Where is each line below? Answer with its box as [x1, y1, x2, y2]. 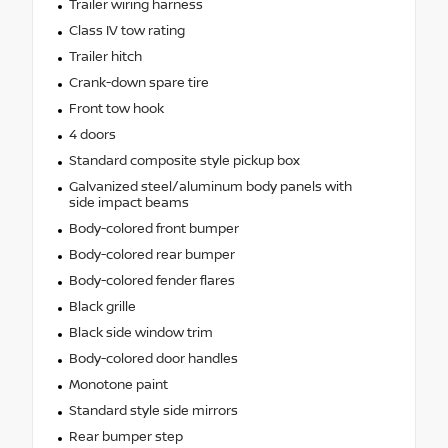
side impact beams [68, 194, 189, 211]
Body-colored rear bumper [68, 246, 235, 263]
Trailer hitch [68, 48, 142, 65]
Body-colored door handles [68, 350, 238, 367]
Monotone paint [68, 376, 168, 393]
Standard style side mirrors [68, 402, 238, 419]
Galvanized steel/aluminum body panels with [68, 178, 352, 195]
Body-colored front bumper [68, 220, 239, 237]
